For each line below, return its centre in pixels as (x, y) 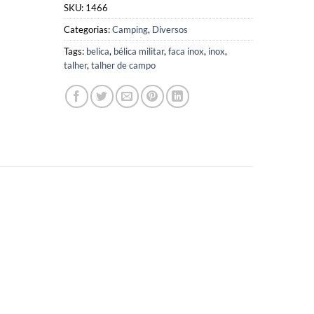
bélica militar (139, 52)
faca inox (186, 52)
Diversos (170, 30)
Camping (130, 30)
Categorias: (88, 30)
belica (98, 52)
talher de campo (123, 66)
